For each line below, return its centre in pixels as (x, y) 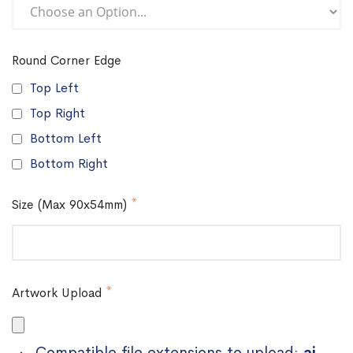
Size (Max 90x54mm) (69, 205)
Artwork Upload (57, 293)
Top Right (58, 113)
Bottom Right (69, 163)
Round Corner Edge (67, 61)
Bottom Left (66, 138)
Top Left (54, 88)
